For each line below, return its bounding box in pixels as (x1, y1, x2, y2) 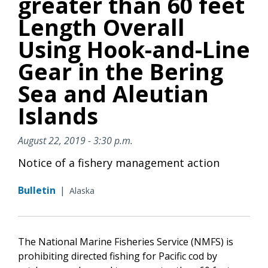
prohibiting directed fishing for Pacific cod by (18, 249, 217, 263)
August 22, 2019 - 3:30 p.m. (18, 133, 133, 147)
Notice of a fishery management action (18, 155, 220, 170)
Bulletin (18, 183, 56, 197)
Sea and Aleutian (18, 78, 209, 109)
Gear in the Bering (18, 56, 223, 87)
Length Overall (18, 11, 185, 42)
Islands (18, 100, 98, 131)
